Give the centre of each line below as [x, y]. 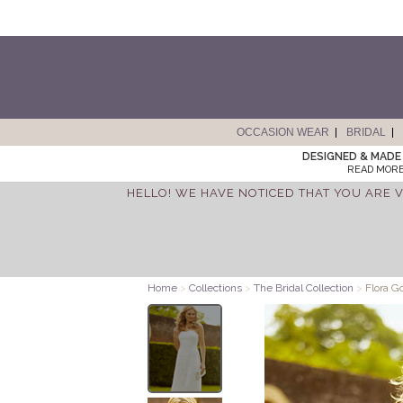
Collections [217, 288]
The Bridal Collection [304, 288]
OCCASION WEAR [282, 132]
